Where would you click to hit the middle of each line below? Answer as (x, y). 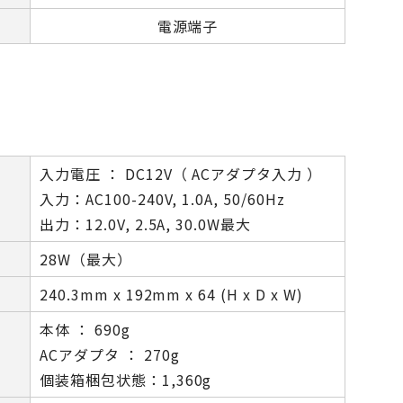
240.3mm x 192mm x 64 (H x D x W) (171, 294)
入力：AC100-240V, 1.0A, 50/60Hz (162, 199)
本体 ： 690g (85, 329)
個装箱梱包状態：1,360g (126, 380)
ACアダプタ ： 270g (110, 354)
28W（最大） (86, 259)
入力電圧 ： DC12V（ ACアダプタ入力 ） (181, 174)
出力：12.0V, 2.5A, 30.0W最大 (146, 224)
